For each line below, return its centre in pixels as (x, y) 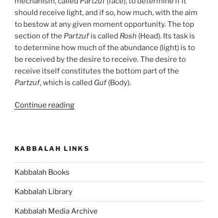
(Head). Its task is (166, 36)
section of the (39, 36)
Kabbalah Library (44, 191)
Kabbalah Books (42, 172)
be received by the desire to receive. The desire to (100, 59)
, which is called (67, 82)
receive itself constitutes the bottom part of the (97, 71)
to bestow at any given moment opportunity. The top (104, 24)
